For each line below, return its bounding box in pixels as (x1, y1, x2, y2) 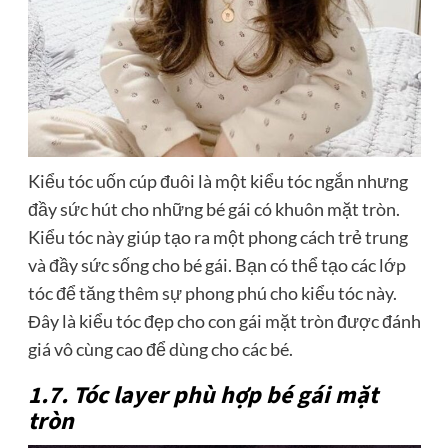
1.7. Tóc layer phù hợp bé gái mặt (27, 378, 378, 414)
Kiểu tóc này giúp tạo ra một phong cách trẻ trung (27, 226, 408, 249)
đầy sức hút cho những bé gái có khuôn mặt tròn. (27, 198, 400, 221)
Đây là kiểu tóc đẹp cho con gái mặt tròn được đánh (27, 310, 421, 333)
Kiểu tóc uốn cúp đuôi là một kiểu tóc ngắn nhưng (27, 170, 408, 193)
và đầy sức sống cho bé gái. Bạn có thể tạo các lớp (27, 254, 406, 277)
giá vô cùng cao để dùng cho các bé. (27, 338, 293, 361)
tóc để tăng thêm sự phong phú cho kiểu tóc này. (27, 282, 397, 305)
